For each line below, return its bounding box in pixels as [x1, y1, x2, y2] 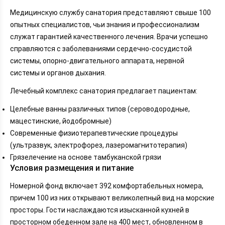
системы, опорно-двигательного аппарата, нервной [10, 56, 184, 65]
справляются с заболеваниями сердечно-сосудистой [10, 44, 192, 53]
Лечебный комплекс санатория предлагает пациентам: [10, 86, 197, 95]
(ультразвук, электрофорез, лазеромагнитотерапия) [10, 141, 187, 149]
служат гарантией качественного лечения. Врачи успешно [10, 32, 208, 41]
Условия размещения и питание [10, 163, 134, 173]
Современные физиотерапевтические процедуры [10, 129, 178, 137]
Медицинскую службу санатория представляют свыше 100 [10, 8, 211, 17]
